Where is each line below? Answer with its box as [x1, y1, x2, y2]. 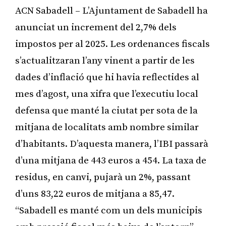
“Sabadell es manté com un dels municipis [15, 204, 202, 216]
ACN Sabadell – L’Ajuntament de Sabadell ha [15, 5, 208, 17]
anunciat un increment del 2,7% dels [15, 21, 177, 33]
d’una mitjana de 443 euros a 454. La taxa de [15, 154, 206, 166]
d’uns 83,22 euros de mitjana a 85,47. [15, 188, 175, 200]
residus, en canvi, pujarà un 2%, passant [15, 171, 191, 183]
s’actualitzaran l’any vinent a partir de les [15, 54, 195, 67]
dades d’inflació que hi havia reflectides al [15, 71, 199, 83]
